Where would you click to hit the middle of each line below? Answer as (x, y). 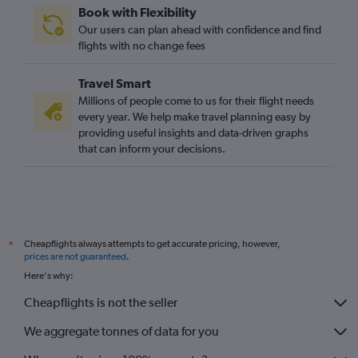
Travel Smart (115, 83)
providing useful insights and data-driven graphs (193, 132)
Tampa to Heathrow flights (85, 41)
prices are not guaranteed (75, 256)
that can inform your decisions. (152, 148)
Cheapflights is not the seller (101, 303)
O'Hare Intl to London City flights (102, 19)
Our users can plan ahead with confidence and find (200, 29)
